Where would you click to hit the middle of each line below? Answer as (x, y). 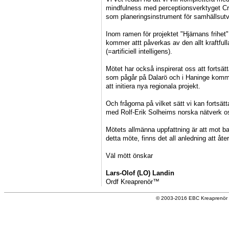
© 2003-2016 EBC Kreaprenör (192, 198)
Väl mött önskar (134, 155)
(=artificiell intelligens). (139, 51)
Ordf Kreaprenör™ (133, 181)
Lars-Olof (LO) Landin (140, 173)
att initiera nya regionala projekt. (153, 86)
